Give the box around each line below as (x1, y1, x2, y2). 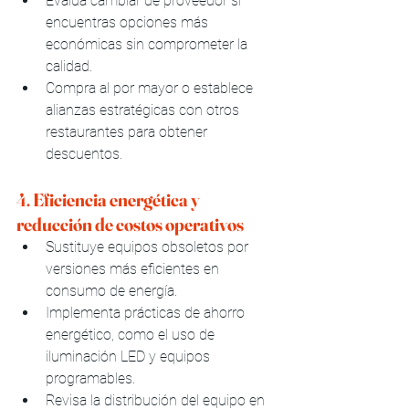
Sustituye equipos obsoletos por (46, 237, 252, 256)
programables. (46, 369, 135, 387)
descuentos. (46, 144, 122, 163)
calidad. (46, 57, 92, 75)
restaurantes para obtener (46, 122, 211, 141)
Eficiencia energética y (33, 187, 203, 211)
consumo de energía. (46, 281, 177, 299)
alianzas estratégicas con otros (46, 100, 243, 119)
